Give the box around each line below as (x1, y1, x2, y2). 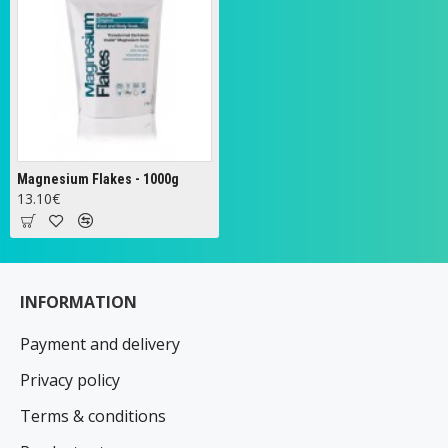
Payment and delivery (20, 333, 180, 355)
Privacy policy (20, 369, 120, 391)
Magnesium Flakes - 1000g (17, 171, 179, 187)
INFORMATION (20, 291, 137, 313)
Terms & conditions (20, 405, 166, 427)
